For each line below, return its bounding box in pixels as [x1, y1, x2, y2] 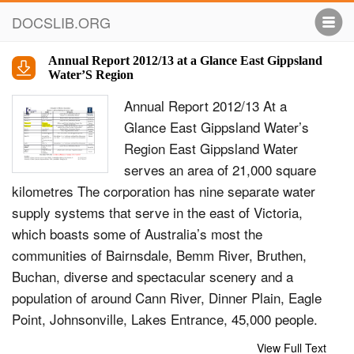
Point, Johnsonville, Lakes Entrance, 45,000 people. [12, 309, 318, 329]
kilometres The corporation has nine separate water [12, 181, 315, 201]
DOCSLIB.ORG [12, 12, 111, 32]
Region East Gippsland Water [124, 138, 298, 158]
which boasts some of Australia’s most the [12, 224, 262, 243]
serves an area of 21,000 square [124, 160, 316, 179]
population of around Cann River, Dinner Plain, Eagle [12, 288, 322, 307]
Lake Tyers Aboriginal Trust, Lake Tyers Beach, [12, 330, 290, 350]
